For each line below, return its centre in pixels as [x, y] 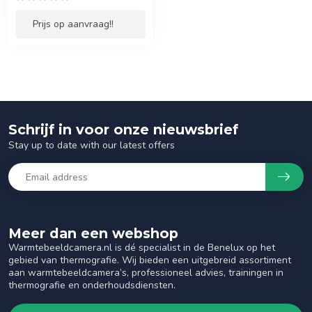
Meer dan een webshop [93, 233]
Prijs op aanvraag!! [73, 24]
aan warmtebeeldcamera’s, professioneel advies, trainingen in [146, 273]
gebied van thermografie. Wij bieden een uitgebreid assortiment [150, 260]
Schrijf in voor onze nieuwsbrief [123, 130]
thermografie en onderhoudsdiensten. [92, 285]
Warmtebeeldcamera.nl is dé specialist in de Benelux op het [142, 248]
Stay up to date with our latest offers [92, 145]
